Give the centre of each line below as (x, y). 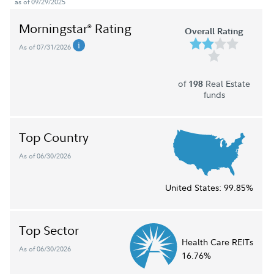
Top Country (54, 137)
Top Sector (49, 230)
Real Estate (227, 83)
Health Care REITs (217, 242)
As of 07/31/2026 (46, 47)
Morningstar (53, 28)
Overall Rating (214, 31)
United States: (194, 187)
